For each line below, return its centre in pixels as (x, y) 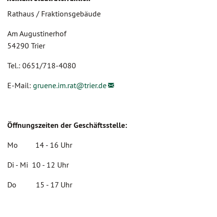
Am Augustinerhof (37, 33)
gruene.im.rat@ (59, 85)
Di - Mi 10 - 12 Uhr (38, 165)
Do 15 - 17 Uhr (40, 185)
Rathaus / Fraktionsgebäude (54, 14)
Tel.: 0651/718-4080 (42, 65)
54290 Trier (26, 46)
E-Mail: (20, 85)
